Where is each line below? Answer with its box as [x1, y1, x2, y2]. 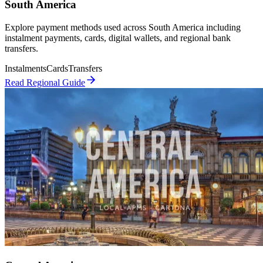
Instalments [5, 63, 46, 74]
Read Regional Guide [5, 77, 85, 88]
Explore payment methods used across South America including [5, 22, 241, 33]
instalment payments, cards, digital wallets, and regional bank [5, 33, 231, 43]
